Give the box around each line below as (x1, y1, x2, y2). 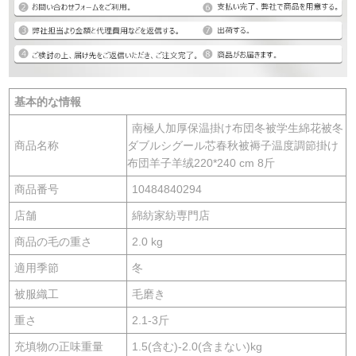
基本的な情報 (14, 95, 82, 108)
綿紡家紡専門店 (132, 208, 211, 222)
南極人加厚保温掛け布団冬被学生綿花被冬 (132, 121, 344, 134)
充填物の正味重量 (14, 339, 104, 353)
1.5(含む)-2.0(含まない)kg (132, 339, 263, 353)
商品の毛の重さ (14, 234, 93, 248)
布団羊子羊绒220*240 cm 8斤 (127, 156, 276, 169)
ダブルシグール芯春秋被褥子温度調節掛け (127, 138, 339, 152)
